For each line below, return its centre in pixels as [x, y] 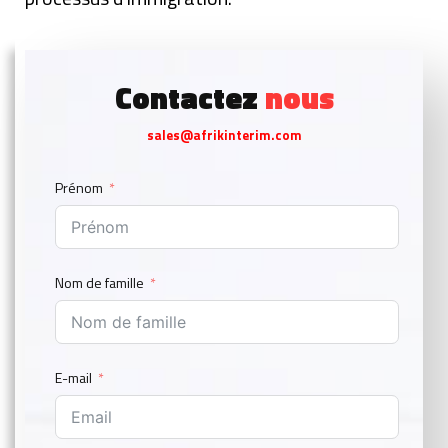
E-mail [73, 378]
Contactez [189, 98]
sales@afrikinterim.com [224, 135]
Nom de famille [99, 283]
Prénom [79, 188]
